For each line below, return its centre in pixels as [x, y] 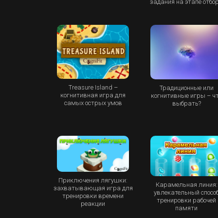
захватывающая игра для [93, 188]
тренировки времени [93, 196]
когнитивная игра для [93, 95]
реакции [93, 203]
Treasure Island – [93, 87]
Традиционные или [186, 88]
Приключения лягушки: [93, 180]
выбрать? [186, 103]
